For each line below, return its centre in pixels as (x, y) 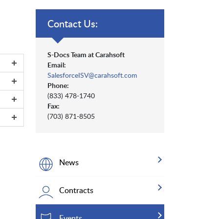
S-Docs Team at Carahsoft (86, 55)
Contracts (76, 190)
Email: (57, 65)
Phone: (58, 86)
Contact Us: (73, 24)
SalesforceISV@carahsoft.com (92, 75)
